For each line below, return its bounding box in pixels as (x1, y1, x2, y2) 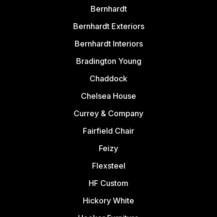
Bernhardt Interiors (74, 38, 143, 48)
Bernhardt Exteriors (73, 21, 144, 31)
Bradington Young (76, 56, 141, 66)
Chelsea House (81, 91, 136, 101)
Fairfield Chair (83, 125, 134, 136)
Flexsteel (92, 160, 125, 170)
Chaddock (90, 73, 127, 83)
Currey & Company (74, 108, 143, 118)
